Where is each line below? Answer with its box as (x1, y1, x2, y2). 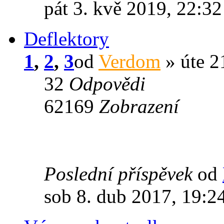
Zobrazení (99, 95, 179, 117)
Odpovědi (69, 72, 145, 94)
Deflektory (24, 27, 109, 49)
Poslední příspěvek (44, 162, 197, 184)
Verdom (98, 50, 160, 72)
